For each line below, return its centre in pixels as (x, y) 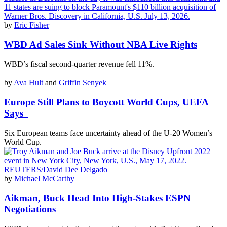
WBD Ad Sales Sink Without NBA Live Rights (101, 45)
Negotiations (30, 209)
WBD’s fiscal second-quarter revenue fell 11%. (79, 64)
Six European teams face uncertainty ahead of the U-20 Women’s (108, 133)
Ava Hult (28, 83)
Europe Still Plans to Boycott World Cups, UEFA (106, 102)
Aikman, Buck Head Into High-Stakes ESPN (97, 198)
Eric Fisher (32, 25)
